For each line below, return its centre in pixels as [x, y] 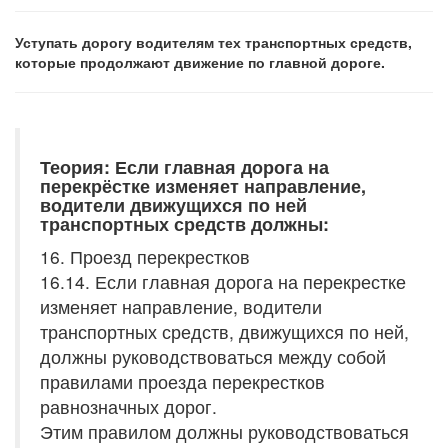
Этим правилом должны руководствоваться [224, 431]
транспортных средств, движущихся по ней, [224, 331]
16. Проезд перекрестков [145, 256]
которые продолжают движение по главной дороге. [200, 62]
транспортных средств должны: [184, 224]
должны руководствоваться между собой [213, 356]
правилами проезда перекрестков [182, 381]
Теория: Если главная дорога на [184, 167]
